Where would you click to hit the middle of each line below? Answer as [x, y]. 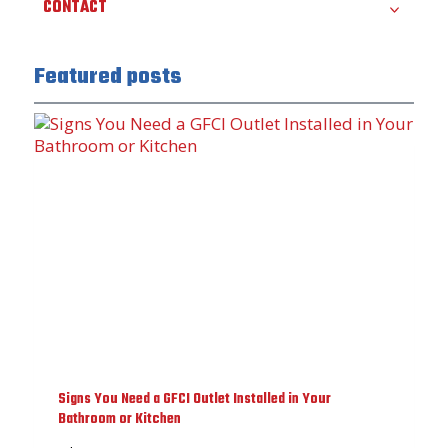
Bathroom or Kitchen [119, 420]
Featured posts [108, 77]
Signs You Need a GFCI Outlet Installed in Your [194, 400]
